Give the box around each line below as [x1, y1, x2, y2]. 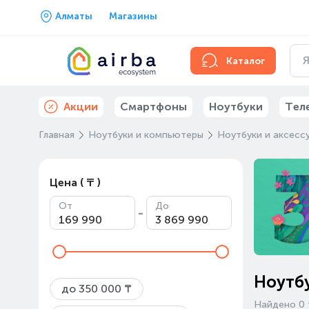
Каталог [226, 54, 265, 67]
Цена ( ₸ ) [50, 176, 101, 189]
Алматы [55, 10, 92, 22]
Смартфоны [120, 100, 187, 113]
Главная [39, 129, 74, 141]
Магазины [109, 10, 157, 22]
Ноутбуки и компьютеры [88, 129, 203, 141]
